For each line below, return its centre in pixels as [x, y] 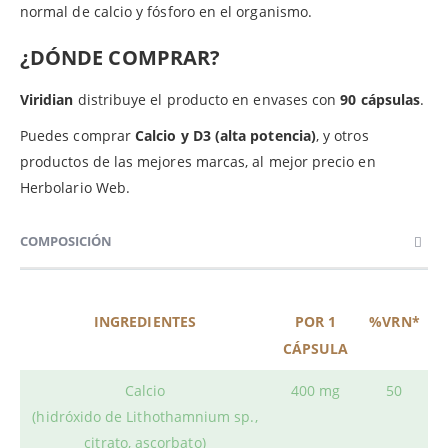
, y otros [342, 135]
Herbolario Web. [75, 187]
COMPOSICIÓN [66, 240]
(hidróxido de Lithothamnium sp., [145, 416]
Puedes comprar [78, 135]
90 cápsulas [380, 99]
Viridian [47, 99]
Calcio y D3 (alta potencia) [225, 135]
